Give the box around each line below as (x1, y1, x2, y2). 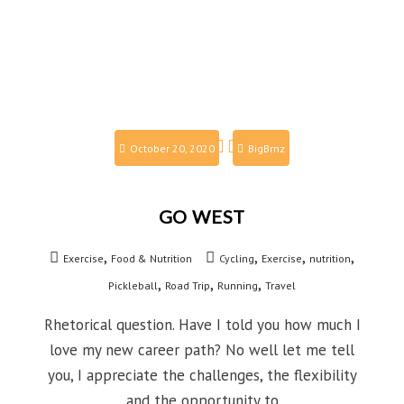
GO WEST (158, 206, 246, 228)
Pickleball (108, 279, 158, 293)
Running (217, 279, 258, 293)
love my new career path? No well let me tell (50, 340, 354, 361)
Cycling (219, 252, 254, 266)
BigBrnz (248, 142, 285, 156)
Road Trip (165, 279, 210, 293)
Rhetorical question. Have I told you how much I (43, 315, 361, 335)
